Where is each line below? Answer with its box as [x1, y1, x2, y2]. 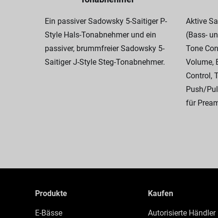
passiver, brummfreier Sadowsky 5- [45, 44, 164, 53]
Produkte [35, 189, 67, 198]
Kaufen [147, 189, 173, 198]
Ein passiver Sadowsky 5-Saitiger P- [45, 17, 167, 26]
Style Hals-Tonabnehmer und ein [45, 30, 156, 39]
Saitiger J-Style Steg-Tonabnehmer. [45, 57, 165, 67]
